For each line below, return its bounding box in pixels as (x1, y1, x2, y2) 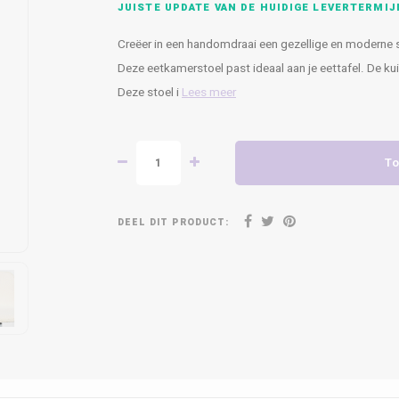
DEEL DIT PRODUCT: (118, 215, 229, 229)
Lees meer (182, 84, 236, 102)
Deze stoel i (118, 84, 182, 102)
